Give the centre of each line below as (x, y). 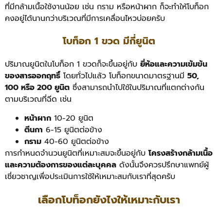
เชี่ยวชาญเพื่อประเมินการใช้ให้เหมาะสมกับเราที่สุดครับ (90, 176)
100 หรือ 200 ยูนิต (37, 88)
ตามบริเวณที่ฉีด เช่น (38, 100)
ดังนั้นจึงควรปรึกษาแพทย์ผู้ (163, 165)
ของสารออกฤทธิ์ (33, 76)
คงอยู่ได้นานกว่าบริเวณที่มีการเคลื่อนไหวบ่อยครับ (85, 18)
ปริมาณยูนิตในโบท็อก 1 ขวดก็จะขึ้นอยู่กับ (73, 64)
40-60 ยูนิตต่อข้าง (75, 141)
